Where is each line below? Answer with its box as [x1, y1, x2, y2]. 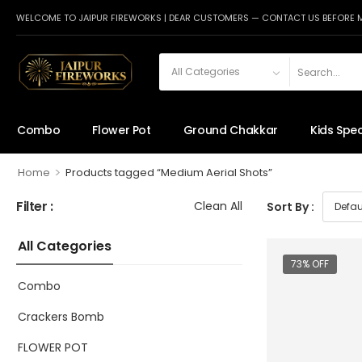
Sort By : [267, 198, 314, 215]
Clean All [194, 198, 242, 215]
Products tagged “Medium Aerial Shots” [65, 164, 272, 180]
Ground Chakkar [183, 122, 278, 139]
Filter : [16, 196, 53, 216]
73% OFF [291, 257, 329, 271]
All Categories [18, 237, 112, 256]
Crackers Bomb [18, 309, 104, 326]
